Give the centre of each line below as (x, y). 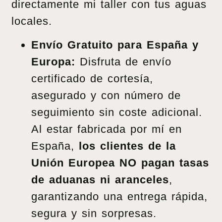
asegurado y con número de (106, 96)
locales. (32, 21)
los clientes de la (127, 146)
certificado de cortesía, (92, 79)
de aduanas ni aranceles (100, 180)
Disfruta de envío (123, 62)
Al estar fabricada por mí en (107, 129)
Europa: (53, 62)
